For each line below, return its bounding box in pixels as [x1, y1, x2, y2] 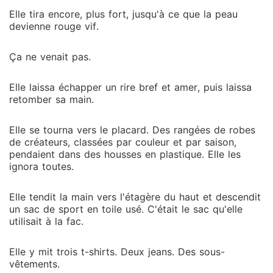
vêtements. [9, 258, 60, 270]
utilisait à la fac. [9, 215, 83, 227]
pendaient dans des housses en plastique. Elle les [9, 148, 241, 160]
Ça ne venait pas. [9, 51, 91, 63]
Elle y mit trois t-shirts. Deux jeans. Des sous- [9, 246, 225, 258]
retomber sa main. [9, 93, 94, 105]
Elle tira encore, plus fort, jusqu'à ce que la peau [9, 8, 238, 20]
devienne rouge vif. [9, 20, 99, 32]
